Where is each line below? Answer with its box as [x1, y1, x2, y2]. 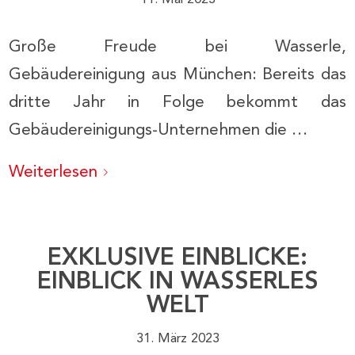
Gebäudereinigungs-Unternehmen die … [9, 122, 308, 139]
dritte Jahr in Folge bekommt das [9, 94, 346, 112]
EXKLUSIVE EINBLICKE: [48, 246, 307, 271]
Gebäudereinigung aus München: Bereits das [9, 67, 346, 84]
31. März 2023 [136, 332, 219, 346]
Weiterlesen [9, 163, 98, 181]
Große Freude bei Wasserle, [9, 39, 346, 56]
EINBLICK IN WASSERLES [36, 270, 319, 295]
